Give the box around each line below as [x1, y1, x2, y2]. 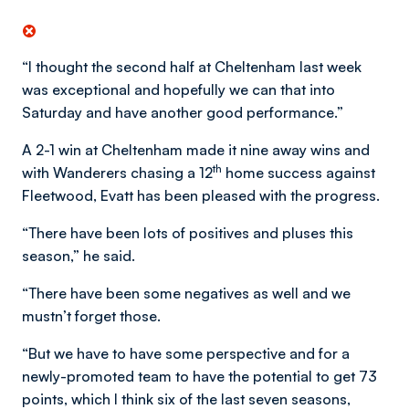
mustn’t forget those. [22, 306, 161, 325]
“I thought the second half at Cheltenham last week [22, 57, 362, 76]
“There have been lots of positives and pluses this [22, 223, 353, 242]
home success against [222, 163, 375, 182]
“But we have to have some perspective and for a [22, 343, 350, 362]
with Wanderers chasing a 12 [22, 163, 213, 182]
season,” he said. [22, 246, 135, 265]
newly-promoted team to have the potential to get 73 [22, 366, 377, 385]
